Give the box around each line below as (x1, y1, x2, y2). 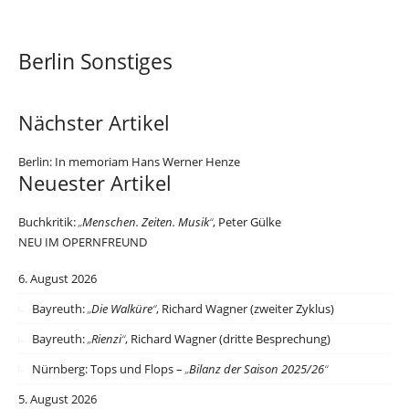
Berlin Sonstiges (18, 47, 173, 77)
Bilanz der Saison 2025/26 (189, 361, 324, 378)
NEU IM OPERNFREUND (18, 233, 147, 250)
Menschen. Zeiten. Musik (82, 213, 209, 230)
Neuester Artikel (18, 169, 172, 196)
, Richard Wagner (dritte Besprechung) (125, 330, 330, 348)
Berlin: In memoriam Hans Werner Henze (18, 152, 240, 170)
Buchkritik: (18, 213, 79, 230)
